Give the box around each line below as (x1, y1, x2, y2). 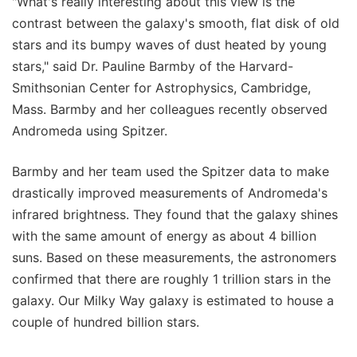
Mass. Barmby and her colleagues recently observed (12, 100, 328, 117)
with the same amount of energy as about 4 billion (12, 227, 316, 244)
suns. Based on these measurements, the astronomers (12, 249, 336, 265)
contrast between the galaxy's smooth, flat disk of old (12, 14, 339, 31)
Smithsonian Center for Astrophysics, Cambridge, (12, 79, 311, 96)
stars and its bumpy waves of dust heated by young (12, 36, 327, 53)
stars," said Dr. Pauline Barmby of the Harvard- (12, 57, 293, 74)
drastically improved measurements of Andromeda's (12, 184, 328, 201)
